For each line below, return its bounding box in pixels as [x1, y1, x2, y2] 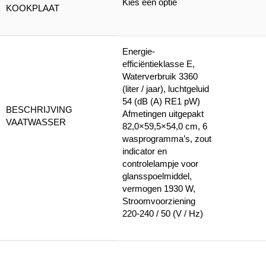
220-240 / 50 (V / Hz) [122, 208, 203, 218]
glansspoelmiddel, [122, 171, 192, 181]
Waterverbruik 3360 [122, 71, 198, 81]
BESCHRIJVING [6, 104, 72, 115]
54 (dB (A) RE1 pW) [122, 96, 200, 106]
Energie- [122, 46, 155, 56]
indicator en [122, 146, 167, 156]
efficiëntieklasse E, [122, 59, 195, 69]
